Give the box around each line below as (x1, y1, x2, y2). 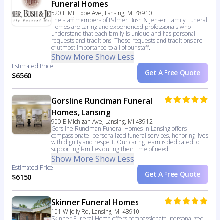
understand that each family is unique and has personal (51, 29, 195, 38)
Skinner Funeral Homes (51, 197, 139, 208)
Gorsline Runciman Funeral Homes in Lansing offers (51, 124, 187, 133)
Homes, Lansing (51, 107, 110, 118)
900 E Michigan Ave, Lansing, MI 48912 (51, 117, 153, 126)
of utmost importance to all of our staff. (51, 43, 150, 52)
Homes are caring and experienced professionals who (51, 23, 191, 31)
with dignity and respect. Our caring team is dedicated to (51, 138, 199, 147)
